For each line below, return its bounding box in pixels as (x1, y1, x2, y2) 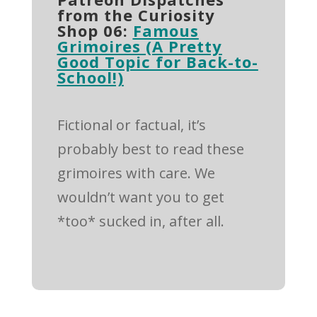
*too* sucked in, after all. (57, 212, 224, 231)
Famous (132, 20, 199, 42)
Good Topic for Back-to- (57, 51, 258, 73)
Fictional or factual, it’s (57, 115, 206, 135)
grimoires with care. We (57, 163, 215, 183)
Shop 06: (57, 20, 133, 42)
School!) (57, 67, 124, 88)
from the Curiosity (57, 4, 215, 26)
